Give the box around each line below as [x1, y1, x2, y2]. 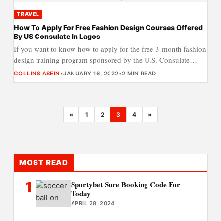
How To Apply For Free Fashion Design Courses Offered [13, 23, 203, 32]
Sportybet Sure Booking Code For [71, 179, 180, 190]
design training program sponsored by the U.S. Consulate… [13, 54, 197, 65]
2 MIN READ [122, 70, 156, 77]
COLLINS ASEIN [13, 70, 60, 77]
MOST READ [19, 157, 69, 167]
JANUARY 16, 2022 [63, 70, 119, 77]
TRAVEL [17, 10, 39, 17]
